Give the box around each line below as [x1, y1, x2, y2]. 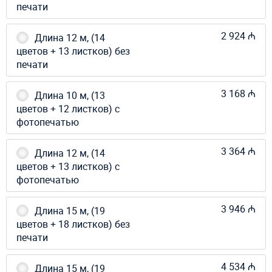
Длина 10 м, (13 [35, 88, 105, 102]
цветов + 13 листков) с [16, 159, 120, 173]
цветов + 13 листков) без [16, 44, 130, 58]
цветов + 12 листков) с [16, 101, 120, 115]
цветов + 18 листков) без [16, 217, 130, 231]
